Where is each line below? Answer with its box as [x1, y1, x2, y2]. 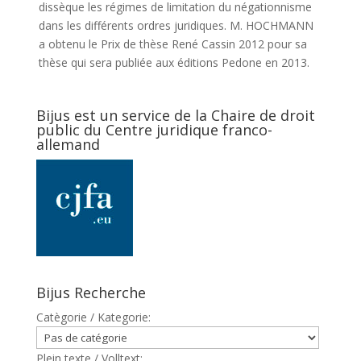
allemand [35, 135, 100, 154]
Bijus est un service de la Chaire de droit [35, 106, 315, 125]
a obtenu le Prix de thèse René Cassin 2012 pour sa [38, 36, 307, 52]
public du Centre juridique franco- [35, 120, 272, 139]
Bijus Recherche [35, 283, 146, 302]
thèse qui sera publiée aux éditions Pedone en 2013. [38, 55, 309, 70]
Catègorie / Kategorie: [35, 309, 151, 325]
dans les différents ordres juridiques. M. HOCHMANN [38, 18, 313, 33]
